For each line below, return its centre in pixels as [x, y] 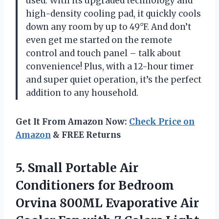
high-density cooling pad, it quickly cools [113, 14]
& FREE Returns [86, 135]
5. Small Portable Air [77, 168]
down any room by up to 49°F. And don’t [109, 27]
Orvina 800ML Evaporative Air [107, 203]
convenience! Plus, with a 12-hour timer [110, 67]
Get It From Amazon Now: [72, 122]
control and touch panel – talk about [103, 54]
